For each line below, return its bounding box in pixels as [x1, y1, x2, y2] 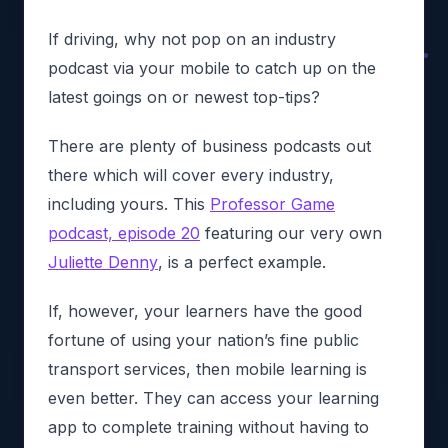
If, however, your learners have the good [48, 301, 362, 321]
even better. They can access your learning [48, 388, 379, 408]
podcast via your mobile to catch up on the [48, 58, 376, 78]
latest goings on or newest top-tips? [48, 87, 320, 107]
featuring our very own [200, 223, 382, 243]
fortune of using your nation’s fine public [48, 330, 359, 350]
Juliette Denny [48, 252, 158, 272]
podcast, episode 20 [48, 223, 200, 243]
